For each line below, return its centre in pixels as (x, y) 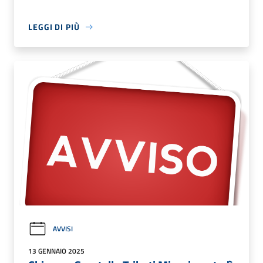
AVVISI (63, 229)
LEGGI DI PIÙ (54, 27)
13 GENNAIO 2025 (56, 251)
